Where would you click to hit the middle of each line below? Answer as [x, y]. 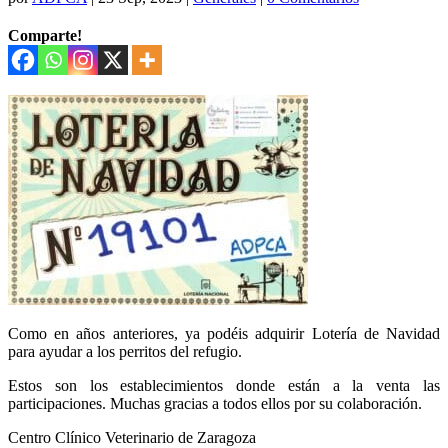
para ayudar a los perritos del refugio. [125, 351]
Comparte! [45, 35]
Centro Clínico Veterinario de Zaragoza [132, 437]
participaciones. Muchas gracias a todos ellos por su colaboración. [215, 403]
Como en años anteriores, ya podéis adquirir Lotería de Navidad [224, 333]
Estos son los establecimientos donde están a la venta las [224, 385]
